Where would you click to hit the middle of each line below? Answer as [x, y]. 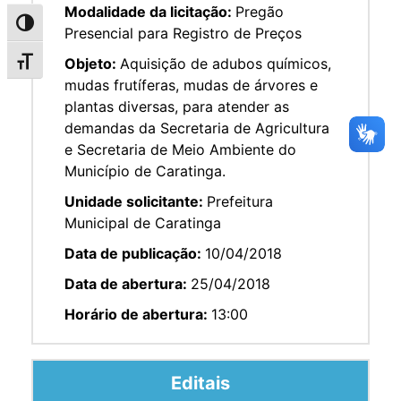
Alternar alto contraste [83, 27]
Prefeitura [240, 201]
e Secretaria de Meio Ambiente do [180, 149]
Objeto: [92, 63]
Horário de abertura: [138, 314]
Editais [200, 383]
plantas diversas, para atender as [177, 106]
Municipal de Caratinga [143, 222]
